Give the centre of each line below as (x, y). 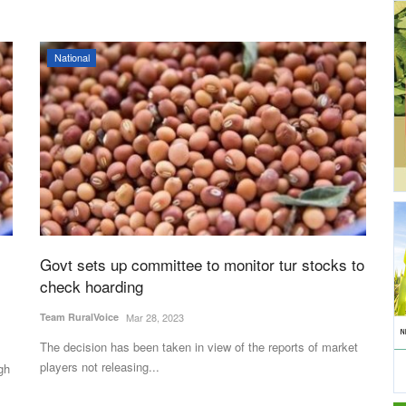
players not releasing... (100, 367)
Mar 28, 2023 (155, 318)
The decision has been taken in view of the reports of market (199, 347)
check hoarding (92, 286)
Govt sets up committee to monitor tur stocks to (202, 265)
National (72, 57)
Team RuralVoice (79, 317)
